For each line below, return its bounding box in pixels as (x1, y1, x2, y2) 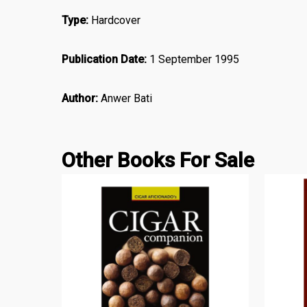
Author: (62, 91, 99, 105)
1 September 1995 (149, 52, 240, 66)
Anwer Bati (98, 91, 153, 105)
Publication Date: (62, 52, 150, 66)
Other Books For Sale (62, 147, 255, 172)
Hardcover (91, 13, 141, 27)
